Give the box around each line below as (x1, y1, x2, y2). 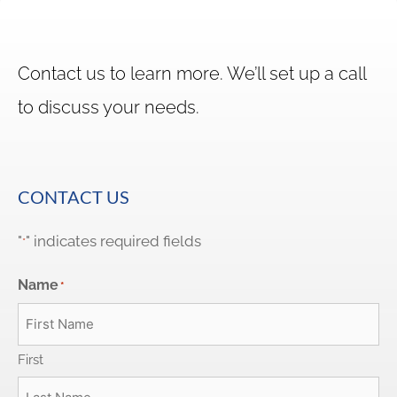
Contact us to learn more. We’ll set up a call (18, 63, 366, 85)
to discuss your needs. (18, 97, 199, 119)
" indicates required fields (26, 231, 201, 250)
